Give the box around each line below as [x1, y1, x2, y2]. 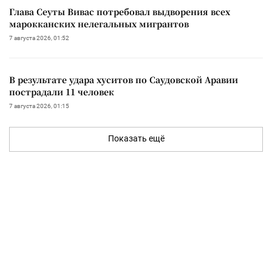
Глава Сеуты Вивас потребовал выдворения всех [9, 5, 230, 18]
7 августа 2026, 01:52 [9, 34, 69, 41]
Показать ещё [107, 133, 165, 143]
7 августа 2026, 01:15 [9, 102, 69, 109]
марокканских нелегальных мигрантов [9, 17, 189, 30]
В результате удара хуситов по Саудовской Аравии [9, 73, 238, 86]
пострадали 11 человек [9, 85, 114, 98]
